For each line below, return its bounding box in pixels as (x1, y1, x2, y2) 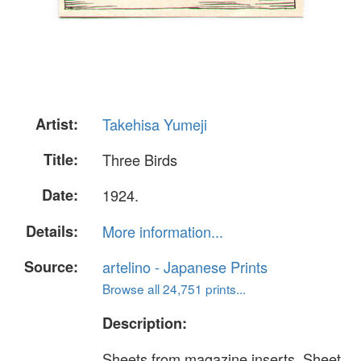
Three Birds (102, 149, 177, 171)
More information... (102, 220, 223, 242)
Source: (24, 255, 78, 277)
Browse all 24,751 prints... (102, 279, 246, 297)
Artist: (35, 114, 78, 135)
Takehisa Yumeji (102, 114, 207, 135)
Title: (44, 149, 78, 171)
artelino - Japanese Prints (102, 255, 268, 277)
